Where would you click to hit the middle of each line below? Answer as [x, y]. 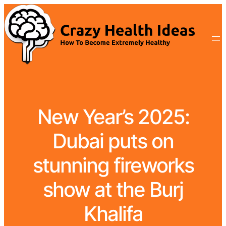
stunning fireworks [113, 165]
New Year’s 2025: [113, 117]
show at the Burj [113, 190]
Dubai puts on [113, 141]
